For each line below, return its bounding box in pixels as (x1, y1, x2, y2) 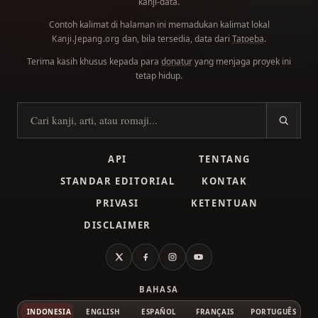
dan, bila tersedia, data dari (119, 33, 232, 45)
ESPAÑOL (141, 306, 177, 317)
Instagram (171, 256, 216, 272)
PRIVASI (95, 197, 139, 210)
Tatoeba (231, 33, 264, 45)
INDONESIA (26, 306, 72, 317)
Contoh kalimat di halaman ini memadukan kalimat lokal (48, 18, 270, 31)
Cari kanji (17, 119, 61, 135)
